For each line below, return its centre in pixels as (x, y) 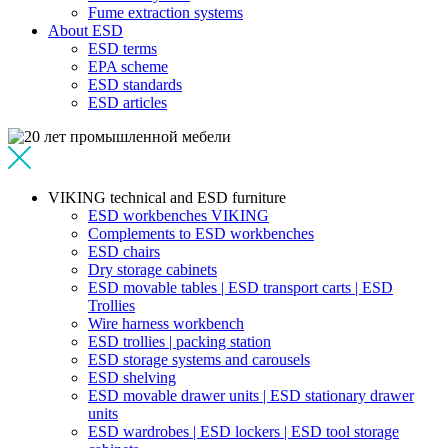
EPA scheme (128, 66)
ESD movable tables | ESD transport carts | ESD (240, 287)
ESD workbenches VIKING (178, 215)
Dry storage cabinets (152, 269)
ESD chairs (124, 251)
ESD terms (122, 48)
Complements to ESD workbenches (201, 233)
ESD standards (135, 84)
